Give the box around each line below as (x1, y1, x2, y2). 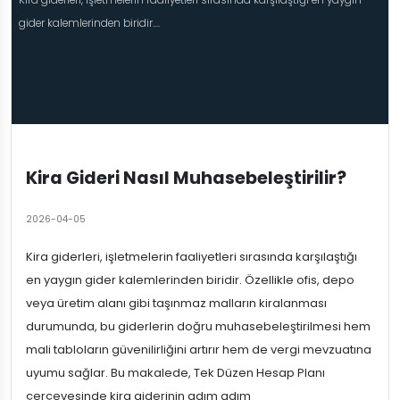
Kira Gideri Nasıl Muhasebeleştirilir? (26, 166, 346, 191)
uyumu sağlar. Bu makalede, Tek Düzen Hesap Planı (26, 364, 325, 382)
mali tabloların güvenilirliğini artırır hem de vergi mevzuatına (26, 341, 371, 359)
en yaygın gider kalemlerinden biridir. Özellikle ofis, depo (26, 271, 354, 289)
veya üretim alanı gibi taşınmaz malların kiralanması (26, 295, 327, 312)
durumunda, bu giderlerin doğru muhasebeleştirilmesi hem (26, 318, 371, 336)
